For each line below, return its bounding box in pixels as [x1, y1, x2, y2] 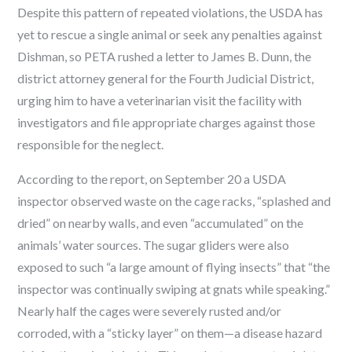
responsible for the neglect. [17, 136, 164, 152]
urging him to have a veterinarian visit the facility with [17, 92, 302, 108]
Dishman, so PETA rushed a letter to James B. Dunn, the [17, 48, 312, 64]
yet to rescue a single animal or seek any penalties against [17, 26, 323, 42]
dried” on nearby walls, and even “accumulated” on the [17, 214, 304, 230]
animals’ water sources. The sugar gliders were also [17, 236, 290, 252]
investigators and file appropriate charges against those [17, 114, 316, 130]
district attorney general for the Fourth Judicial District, [17, 70, 314, 86]
